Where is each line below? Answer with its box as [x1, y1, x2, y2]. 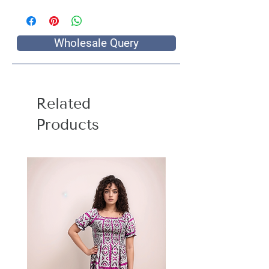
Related [36, 95, 91, 112]
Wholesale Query [54, 37, 139, 50]
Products [36, 116, 99, 133]
